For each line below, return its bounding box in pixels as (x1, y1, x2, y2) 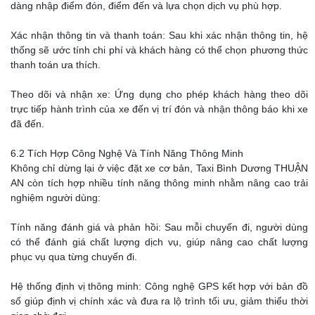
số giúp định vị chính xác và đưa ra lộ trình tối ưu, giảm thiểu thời (11, 295, 308, 307)
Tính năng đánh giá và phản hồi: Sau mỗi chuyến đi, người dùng (11, 221, 308, 233)
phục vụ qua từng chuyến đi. (11, 251, 137, 263)
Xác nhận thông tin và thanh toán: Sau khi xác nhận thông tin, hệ (11, 30, 308, 41)
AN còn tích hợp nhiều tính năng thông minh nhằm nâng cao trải (11, 177, 308, 189)
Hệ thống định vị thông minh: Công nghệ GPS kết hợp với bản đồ (11, 281, 308, 292)
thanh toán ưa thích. (11, 59, 101, 71)
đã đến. (11, 118, 44, 130)
